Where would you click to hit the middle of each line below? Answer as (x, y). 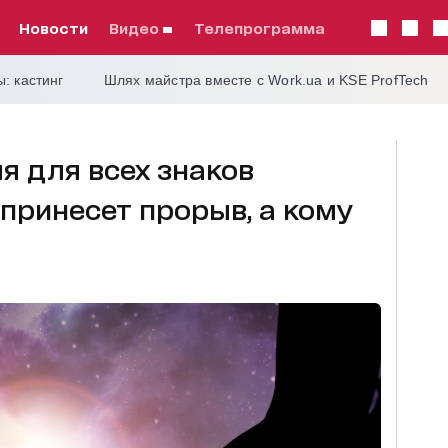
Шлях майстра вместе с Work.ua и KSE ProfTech (266, 80)
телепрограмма (264, 27)
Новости (58, 27)
